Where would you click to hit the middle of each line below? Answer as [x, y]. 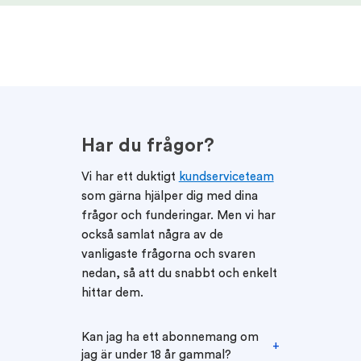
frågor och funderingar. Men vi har [178, 215]
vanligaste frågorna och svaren [168, 253]
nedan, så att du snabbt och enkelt [179, 273]
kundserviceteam [226, 176]
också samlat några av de [152, 234]
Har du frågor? [147, 146]
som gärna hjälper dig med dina [169, 195]
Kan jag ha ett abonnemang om [170, 336]
